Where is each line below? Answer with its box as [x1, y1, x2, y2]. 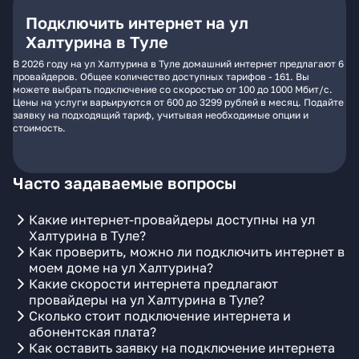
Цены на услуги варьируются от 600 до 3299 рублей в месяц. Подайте [13, 96, 344, 108]
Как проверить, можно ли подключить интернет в [29, 244, 345, 260]
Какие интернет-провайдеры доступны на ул [29, 212, 315, 228]
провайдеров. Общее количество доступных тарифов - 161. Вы [13, 71, 309, 83]
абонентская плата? [29, 324, 156, 340]
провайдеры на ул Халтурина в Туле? [29, 292, 264, 308]
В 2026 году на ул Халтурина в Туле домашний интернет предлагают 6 [13, 58, 344, 70]
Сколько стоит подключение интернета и [29, 308, 291, 324]
